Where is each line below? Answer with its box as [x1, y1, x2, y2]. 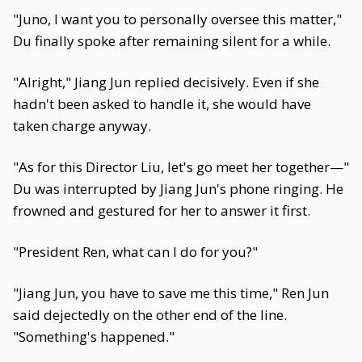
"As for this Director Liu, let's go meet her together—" [13, 158, 349, 176]
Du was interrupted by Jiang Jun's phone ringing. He [13, 179, 343, 198]
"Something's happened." [13, 327, 175, 346]
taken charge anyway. [13, 116, 151, 135]
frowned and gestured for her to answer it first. [13, 201, 310, 220]
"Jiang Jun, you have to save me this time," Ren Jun [13, 284, 329, 302]
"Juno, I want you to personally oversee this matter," [13, 10, 342, 28]
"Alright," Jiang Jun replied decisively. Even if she [13, 73, 319, 91]
